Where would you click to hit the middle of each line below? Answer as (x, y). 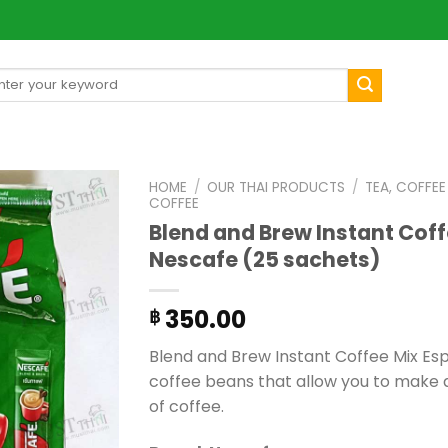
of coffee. (186, 406)
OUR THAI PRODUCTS (276, 187)
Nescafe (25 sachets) (264, 259)
